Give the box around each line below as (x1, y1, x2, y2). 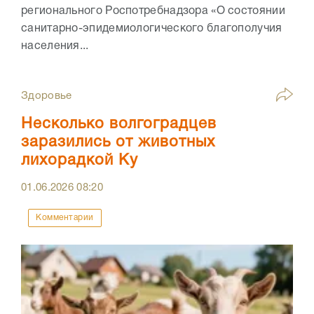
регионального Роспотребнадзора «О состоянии (21, 6, 285, 17)
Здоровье (21, 91, 72, 102)
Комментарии (36, 214, 94, 222)
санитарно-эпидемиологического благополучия (21, 24, 282, 34)
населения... (21, 41, 89, 52)
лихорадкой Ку (21, 153, 138, 168)
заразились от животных (21, 135, 215, 150)
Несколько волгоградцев (21, 117, 217, 132)
